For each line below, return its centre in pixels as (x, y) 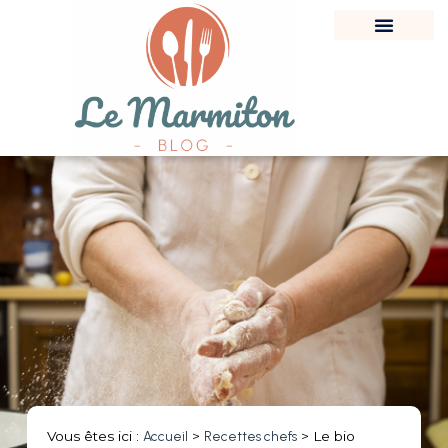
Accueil (165, 436)
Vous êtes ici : (94, 436)
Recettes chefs (250, 436)
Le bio (333, 436)
